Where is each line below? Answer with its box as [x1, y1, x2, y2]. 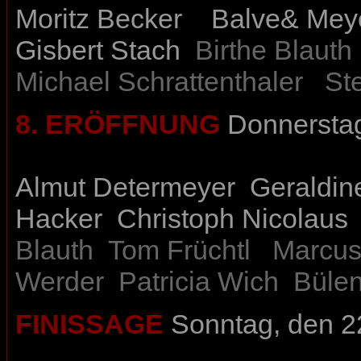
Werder [15, 266, 104, 297]
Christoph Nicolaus [117, 203, 348, 234]
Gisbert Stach [15, 35, 180, 66]
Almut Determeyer [15, 172, 235, 203]
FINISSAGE [15, 309, 164, 340]
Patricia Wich [118, 266, 279, 297]
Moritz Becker [15, 3, 182, 35]
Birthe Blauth [195, 35, 352, 66]
